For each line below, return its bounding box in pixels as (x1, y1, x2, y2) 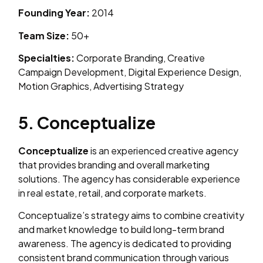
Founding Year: (18, 6, 90, 19)
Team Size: (18, 29, 70, 42)
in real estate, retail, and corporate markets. (18, 186, 207, 199)
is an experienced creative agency (89, 144, 239, 157)
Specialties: (18, 52, 75, 65)
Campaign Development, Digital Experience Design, (18, 66, 242, 79)
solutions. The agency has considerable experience (18, 172, 241, 185)
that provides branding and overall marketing (18, 158, 210, 171)
